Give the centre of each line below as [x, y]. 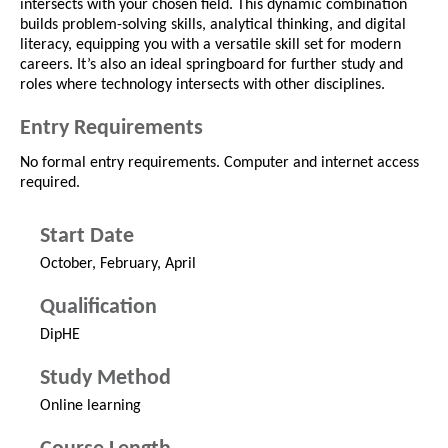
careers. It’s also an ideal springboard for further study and [211, 65]
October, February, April [118, 264]
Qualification [98, 308]
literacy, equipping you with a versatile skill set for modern [210, 45]
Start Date [87, 237]
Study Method [105, 379]
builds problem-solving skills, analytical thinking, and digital [213, 25]
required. [50, 183]
